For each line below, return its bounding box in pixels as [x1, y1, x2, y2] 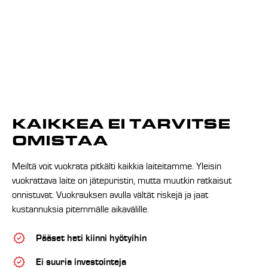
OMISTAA [12, 132, 108, 150]
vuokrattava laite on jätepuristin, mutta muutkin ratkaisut [12, 175, 232, 186]
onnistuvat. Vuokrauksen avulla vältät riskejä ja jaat [12, 189, 208, 200]
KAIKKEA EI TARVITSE [12, 115, 230, 133]
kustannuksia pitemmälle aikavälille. [12, 203, 149, 215]
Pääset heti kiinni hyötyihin [36, 232, 147, 243]
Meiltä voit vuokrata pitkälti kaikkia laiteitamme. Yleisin [12, 160, 221, 172]
